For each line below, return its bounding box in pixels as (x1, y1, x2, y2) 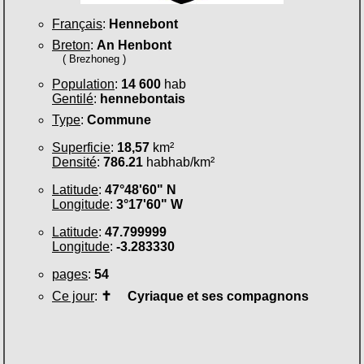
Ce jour (52, 288, 94, 303)
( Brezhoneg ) (63, 52, 127, 65)
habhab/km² (143, 154, 214, 169)
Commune (87, 112, 151, 127)
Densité (52, 154, 97, 169)
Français (52, 16, 102, 31)
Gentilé (52, 91, 93, 106)
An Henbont (97, 37, 171, 52)
